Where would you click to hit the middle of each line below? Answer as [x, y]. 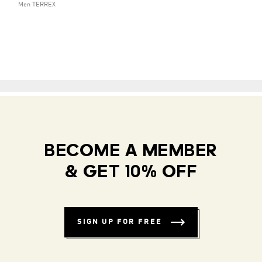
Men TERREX [37, 5]
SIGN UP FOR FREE [120, 222]
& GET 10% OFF [131, 173]
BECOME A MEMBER [131, 152]
